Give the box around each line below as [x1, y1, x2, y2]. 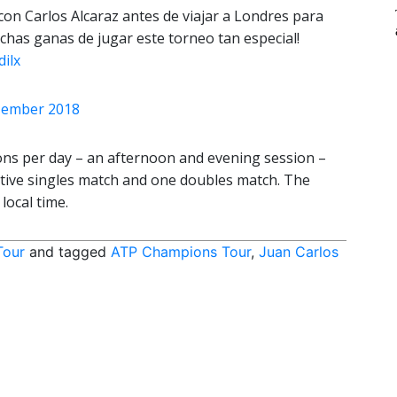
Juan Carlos [259, 242, 339, 261]
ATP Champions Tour [111, 242, 251, 261]
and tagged [25, 242, 111, 261]
